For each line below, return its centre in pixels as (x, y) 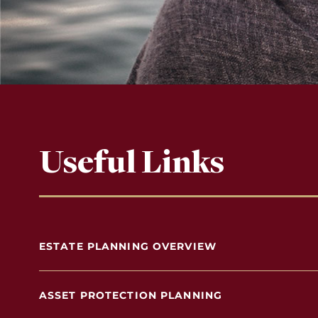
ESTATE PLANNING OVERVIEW (128, 246)
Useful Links (132, 163)
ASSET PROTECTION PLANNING (131, 295)
